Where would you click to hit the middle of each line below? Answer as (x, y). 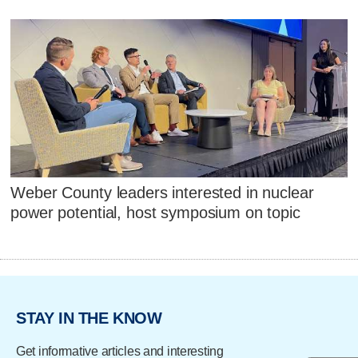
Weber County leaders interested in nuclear (162, 193)
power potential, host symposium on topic (155, 213)
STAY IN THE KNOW (89, 318)
